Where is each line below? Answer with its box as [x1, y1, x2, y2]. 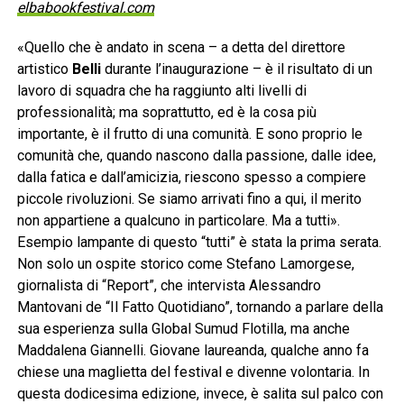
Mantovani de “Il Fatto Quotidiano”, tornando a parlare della [16, 298, 383, 317]
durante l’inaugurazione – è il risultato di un [100, 60, 372, 78]
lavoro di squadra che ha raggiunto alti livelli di [16, 82, 307, 100]
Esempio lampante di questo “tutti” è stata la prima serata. [16, 234, 381, 252]
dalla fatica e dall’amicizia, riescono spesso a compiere [16, 169, 366, 187]
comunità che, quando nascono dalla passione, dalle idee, [16, 147, 376, 165]
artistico [16, 60, 72, 78]
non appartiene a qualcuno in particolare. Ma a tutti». [16, 212, 340, 230]
